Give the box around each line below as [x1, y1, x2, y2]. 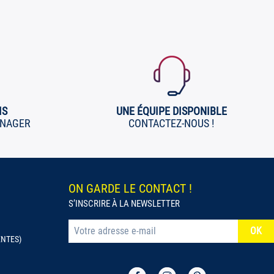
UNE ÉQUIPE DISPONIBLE [116, 104, 227, 117]
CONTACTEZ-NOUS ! [128, 116, 214, 130]
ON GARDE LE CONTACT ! [68, 180, 192, 196]
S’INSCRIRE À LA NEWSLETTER [68, 198, 180, 209]
